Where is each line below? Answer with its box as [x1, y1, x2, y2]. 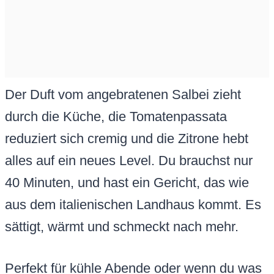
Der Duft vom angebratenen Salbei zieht [5, 87, 241, 103]
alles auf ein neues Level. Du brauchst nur [5, 153, 253, 169]
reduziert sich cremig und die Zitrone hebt [5, 131, 248, 147]
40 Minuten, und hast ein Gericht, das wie [5, 175, 249, 191]
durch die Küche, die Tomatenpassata [5, 109, 227, 125]
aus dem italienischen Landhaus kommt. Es [5, 197, 261, 213]
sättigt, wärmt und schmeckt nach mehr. [5, 219, 239, 235]
